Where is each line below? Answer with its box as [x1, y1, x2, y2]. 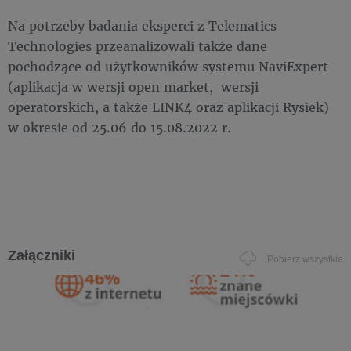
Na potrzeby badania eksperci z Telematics [8, 17, 277, 34]
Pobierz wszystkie [267, 253, 343, 265]
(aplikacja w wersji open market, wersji [8, 78, 259, 96]
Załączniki [8, 248, 75, 264]
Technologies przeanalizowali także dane [8, 38, 267, 55]
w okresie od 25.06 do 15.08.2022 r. [8, 119, 239, 136]
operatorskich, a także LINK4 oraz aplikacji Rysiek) [8, 99, 329, 116]
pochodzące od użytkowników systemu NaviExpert [8, 58, 328, 75]
